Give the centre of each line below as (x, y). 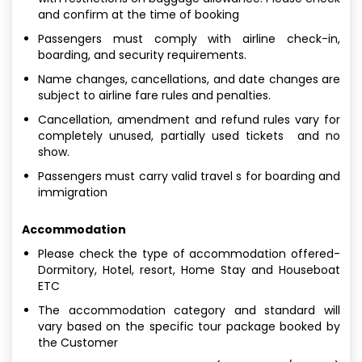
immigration (73, 192)
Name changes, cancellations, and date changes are (189, 79)
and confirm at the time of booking (139, 14)
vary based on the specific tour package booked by (189, 326)
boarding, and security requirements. (142, 55)
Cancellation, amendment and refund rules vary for (189, 119)
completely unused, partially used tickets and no (189, 135)
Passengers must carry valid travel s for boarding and (189, 176)
